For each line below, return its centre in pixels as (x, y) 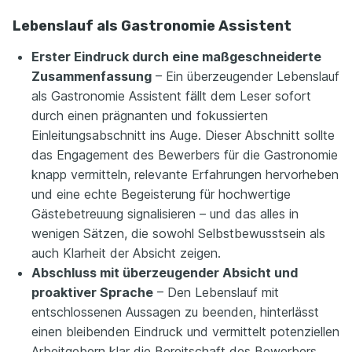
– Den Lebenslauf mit (216, 293)
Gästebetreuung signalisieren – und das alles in (165, 214)
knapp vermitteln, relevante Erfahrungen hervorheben (185, 175)
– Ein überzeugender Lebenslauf (246, 77)
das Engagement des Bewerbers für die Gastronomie (185, 155)
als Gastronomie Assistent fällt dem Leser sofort (171, 96)
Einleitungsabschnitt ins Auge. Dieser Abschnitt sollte (183, 136)
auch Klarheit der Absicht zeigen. (126, 253)
